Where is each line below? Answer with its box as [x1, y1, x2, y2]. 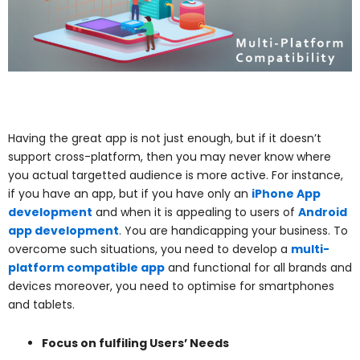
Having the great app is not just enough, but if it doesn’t [8, 130, 321, 147]
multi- [291, 241, 329, 258]
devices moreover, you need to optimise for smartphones [8, 278, 334, 295]
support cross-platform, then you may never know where [8, 149, 331, 166]
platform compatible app [8, 260, 165, 276]
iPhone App [252, 186, 321, 202]
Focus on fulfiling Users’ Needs [42, 334, 229, 351]
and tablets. [8, 297, 75, 313]
